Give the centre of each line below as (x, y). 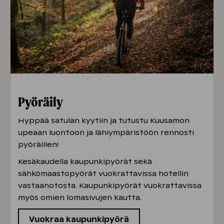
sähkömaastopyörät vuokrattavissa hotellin (103, 173)
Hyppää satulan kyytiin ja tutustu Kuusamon (104, 120)
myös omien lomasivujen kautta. (80, 197)
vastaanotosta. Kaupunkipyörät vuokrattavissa (110, 185)
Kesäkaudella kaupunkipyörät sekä (85, 161)
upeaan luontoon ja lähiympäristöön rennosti (106, 132)
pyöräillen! (38, 144)
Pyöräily (40, 101)
